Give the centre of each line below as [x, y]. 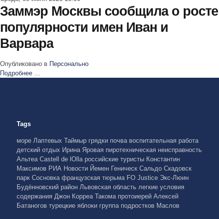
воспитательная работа [164, 141]
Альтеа [28, 159]
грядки [99, 141]
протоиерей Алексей [148, 196]
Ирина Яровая [84, 150]
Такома [106, 196]
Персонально [69, 64]
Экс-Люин [174, 178]
